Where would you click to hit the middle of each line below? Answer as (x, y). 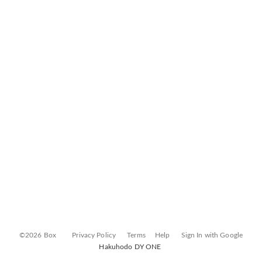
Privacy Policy (94, 235)
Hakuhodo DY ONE (131, 247)
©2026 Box (38, 235)
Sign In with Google (212, 235)
